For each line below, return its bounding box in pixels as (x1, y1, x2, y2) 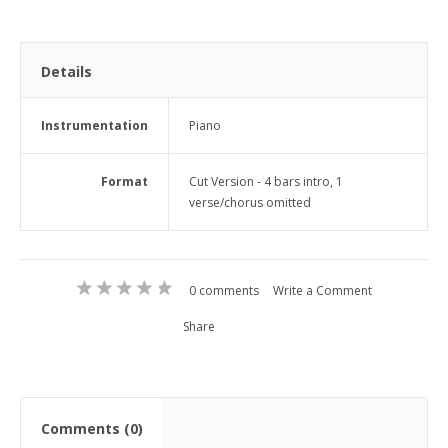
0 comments (189, 282, 259, 299)
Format (101, 173, 148, 190)
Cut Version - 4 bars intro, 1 (189, 173, 343, 190)
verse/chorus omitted (189, 194, 311, 211)
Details (41, 62, 92, 81)
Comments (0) (41, 419, 143, 438)
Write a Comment (273, 282, 372, 299)
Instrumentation (41, 117, 148, 134)
